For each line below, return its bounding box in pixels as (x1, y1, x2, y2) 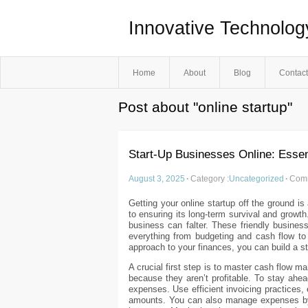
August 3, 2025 (129, 174, 185, 184)
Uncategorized (229, 174, 284, 184)
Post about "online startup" (118, 99, 292, 116)
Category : (190, 174, 229, 184)
